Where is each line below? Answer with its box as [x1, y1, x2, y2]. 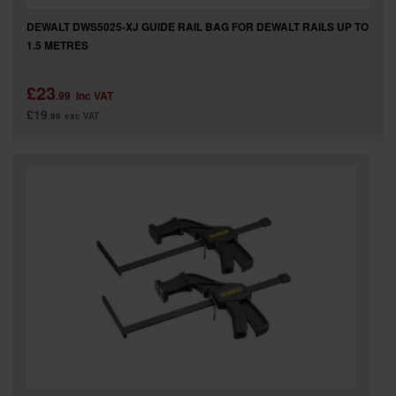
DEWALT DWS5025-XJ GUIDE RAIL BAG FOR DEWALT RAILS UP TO [27, 18, 369, 34]
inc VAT [76, 87, 113, 103]
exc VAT [65, 109, 99, 122]
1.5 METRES [27, 36, 88, 53]
